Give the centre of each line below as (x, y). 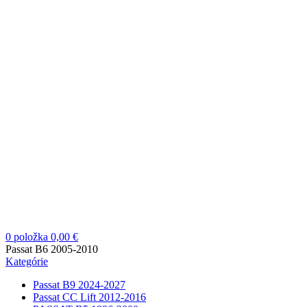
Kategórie (27, 261)
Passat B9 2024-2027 (79, 285)
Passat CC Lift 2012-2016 (89, 297)
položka (31, 237)
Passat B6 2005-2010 (52, 249)
